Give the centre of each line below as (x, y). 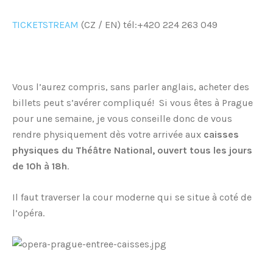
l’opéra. (28, 213)
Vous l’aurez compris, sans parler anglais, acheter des (131, 87)
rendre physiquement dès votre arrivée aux (108, 135)
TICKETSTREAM (45, 25)
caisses (221, 135)
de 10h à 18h (40, 166)
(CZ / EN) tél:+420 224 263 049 (148, 25)
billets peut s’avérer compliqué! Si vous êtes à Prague (133, 103)
